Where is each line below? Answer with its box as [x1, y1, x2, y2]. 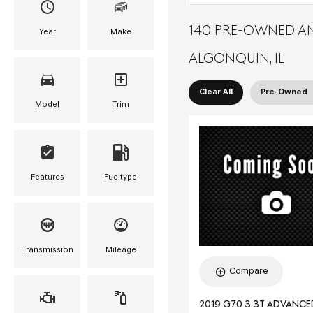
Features [30, 173, 64, 182]
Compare [228, 266, 268, 277]
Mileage [105, 246, 136, 254]
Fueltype [104, 173, 137, 182]
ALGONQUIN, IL [189, 52, 284, 66]
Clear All [199, 87, 233, 96]
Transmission [21, 246, 73, 254]
